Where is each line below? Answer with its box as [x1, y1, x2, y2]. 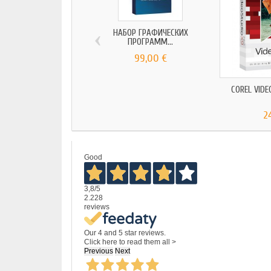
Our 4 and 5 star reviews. [84, 228, 166, 237]
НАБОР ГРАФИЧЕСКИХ [113, 28, 188, 39]
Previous [84, 246, 113, 255]
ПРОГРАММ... [128, 37, 174, 48]
